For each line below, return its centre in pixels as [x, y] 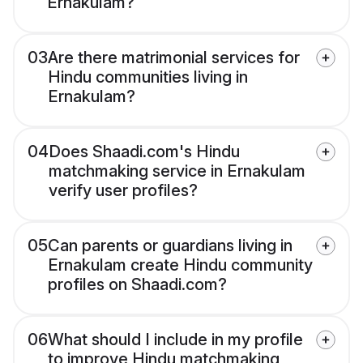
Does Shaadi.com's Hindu [144, 152]
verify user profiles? [123, 191]
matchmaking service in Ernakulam [177, 171]
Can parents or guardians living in [170, 246]
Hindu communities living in [148, 77]
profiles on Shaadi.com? [137, 285]
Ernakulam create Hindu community [180, 265]
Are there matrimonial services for [174, 58]
